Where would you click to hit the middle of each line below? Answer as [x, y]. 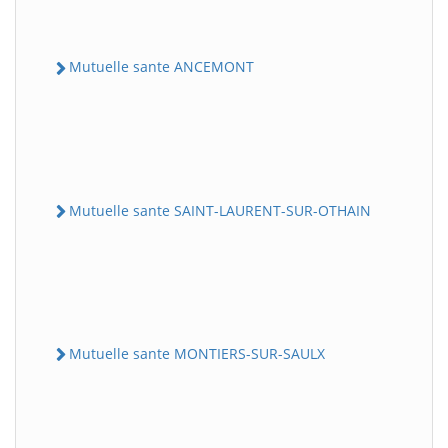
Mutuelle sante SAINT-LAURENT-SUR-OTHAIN [220, 210]
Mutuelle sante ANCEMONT [161, 67]
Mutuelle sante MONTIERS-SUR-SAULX [197, 353]
